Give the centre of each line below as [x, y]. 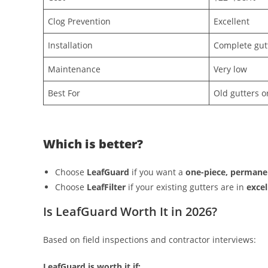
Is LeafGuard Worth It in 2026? [132, 211]
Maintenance [74, 69]
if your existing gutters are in [186, 187]
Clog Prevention [79, 22]
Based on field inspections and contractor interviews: [150, 239]
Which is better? [93, 144]
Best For [64, 93]
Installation [70, 45]
